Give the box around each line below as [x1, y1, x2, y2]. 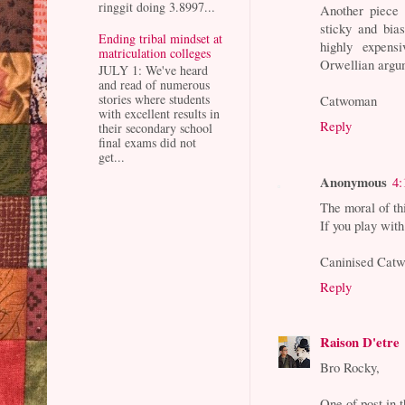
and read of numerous [99, 76, 210, 94]
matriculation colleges [99, 44, 211, 62]
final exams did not [99, 134, 196, 152]
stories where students [99, 90, 210, 108]
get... [99, 148, 125, 166]
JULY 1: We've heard [99, 61, 208, 80]
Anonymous [320, 171, 388, 192]
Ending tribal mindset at [99, 30, 222, 48]
